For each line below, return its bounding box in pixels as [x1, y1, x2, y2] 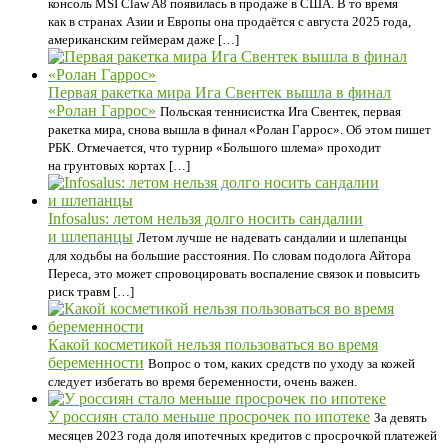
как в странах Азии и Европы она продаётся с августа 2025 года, [48, 14, 411, 29]
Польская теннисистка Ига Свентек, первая [160, 104, 401, 119]
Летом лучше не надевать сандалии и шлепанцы [137, 230, 407, 245]
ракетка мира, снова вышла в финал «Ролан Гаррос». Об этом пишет [48, 122, 431, 137]
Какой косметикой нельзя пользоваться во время [48, 336, 378, 353]
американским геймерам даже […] [48, 32, 239, 47]
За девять [374, 410, 427, 425]
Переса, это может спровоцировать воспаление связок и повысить [48, 266, 420, 281]
